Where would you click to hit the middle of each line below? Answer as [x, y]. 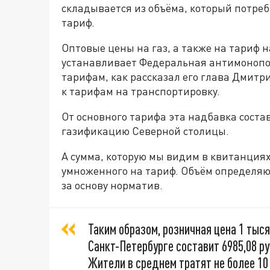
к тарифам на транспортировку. [141, 91]
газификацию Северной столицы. [145, 131]
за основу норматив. [112, 185]
